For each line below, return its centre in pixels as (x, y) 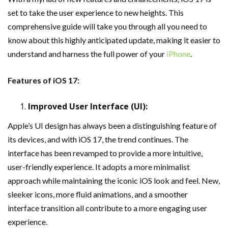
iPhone (178, 54)
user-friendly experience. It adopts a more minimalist (99, 167)
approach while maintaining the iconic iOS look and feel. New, (114, 180)
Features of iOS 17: (44, 80)
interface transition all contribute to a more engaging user (107, 208)
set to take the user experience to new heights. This (96, 12)
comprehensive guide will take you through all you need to (107, 26)
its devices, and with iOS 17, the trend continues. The (98, 139)
